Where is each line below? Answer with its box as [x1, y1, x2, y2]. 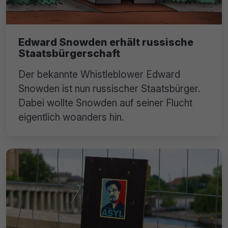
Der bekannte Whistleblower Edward [18, 68, 180, 81]
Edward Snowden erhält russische [18, 36, 193, 49]
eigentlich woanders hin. [18, 111, 124, 124]
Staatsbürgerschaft [18, 47, 120, 60]
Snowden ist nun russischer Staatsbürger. [18, 82, 201, 95]
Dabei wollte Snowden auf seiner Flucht [18, 97, 192, 109]
